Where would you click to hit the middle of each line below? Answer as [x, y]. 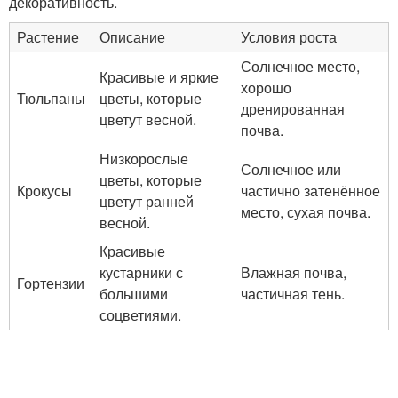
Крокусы [44, 191]
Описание [132, 37]
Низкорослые [144, 159]
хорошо [266, 88]
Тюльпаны [51, 98]
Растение [48, 37]
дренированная [293, 109]
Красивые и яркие [159, 77]
